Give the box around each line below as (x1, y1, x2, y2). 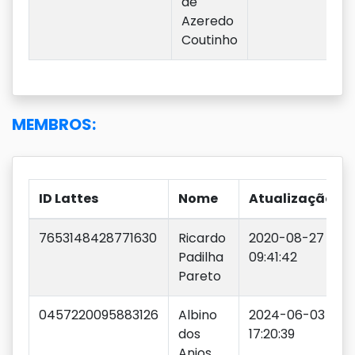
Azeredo (181, 12, 234, 30)
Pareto (178, 267, 221, 285)
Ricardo (178, 229, 226, 247)
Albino (178, 306, 217, 324)
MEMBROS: (12, 113, 96, 136)
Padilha (178, 248, 223, 266)
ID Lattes (39, 189, 98, 208)
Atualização (249, 189, 334, 208)
